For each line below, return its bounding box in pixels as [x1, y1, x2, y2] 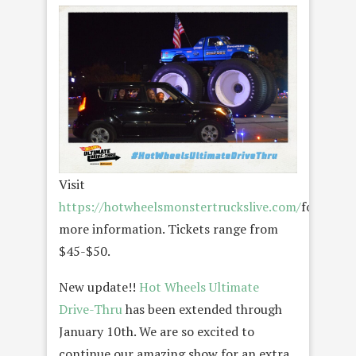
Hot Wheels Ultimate [139, 278, 259, 296]
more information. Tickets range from [59, 220, 278, 238]
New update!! [59, 278, 139, 296]
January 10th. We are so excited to [59, 323, 254, 341]
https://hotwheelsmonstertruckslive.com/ [59, 198, 301, 216]
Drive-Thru [59, 300, 126, 319]
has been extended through [126, 300, 282, 319]
